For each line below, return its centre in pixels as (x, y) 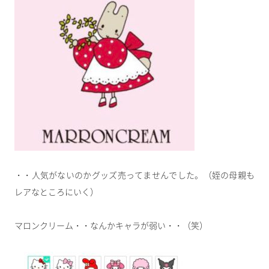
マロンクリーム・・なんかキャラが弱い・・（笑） (111, 226)
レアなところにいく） (56, 192)
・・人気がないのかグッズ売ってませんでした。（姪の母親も (134, 176)
